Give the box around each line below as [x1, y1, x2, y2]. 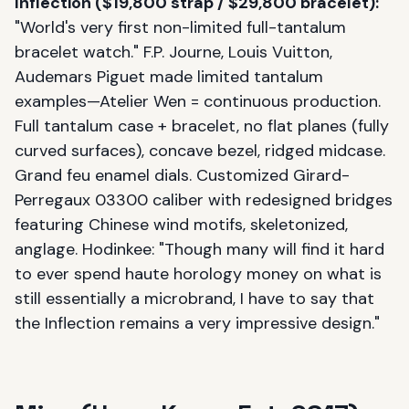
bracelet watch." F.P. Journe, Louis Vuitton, [15, 40, 332, 63]
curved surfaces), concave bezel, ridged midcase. [15, 139, 385, 162]
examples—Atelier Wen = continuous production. [15, 89, 381, 112]
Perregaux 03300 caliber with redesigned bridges [15, 188, 393, 211]
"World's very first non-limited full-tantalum [15, 16, 346, 38]
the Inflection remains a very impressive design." [15, 311, 380, 334]
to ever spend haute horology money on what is [15, 262, 382, 285]
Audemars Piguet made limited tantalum [15, 65, 323, 88]
